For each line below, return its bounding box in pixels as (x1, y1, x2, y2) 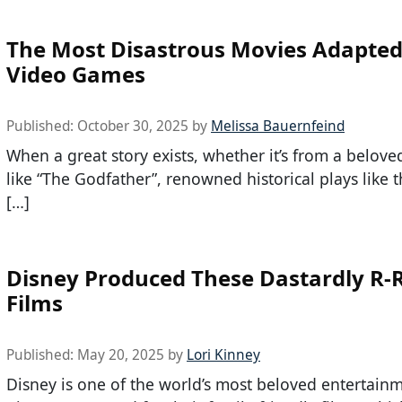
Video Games (6, 59, 145, 90)
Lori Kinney (187, 345, 260, 364)
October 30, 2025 (77, 117, 188, 136)
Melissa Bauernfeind (211, 117, 345, 136)
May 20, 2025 (77, 345, 164, 364)
